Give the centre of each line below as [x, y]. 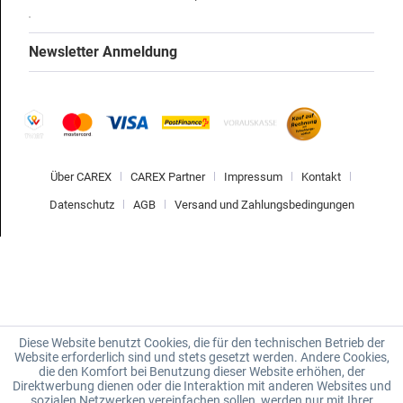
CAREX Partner [167, 177]
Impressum [253, 177]
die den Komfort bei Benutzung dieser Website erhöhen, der [201, 372]
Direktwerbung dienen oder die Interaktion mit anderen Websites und [201, 386]
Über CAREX [81, 177]
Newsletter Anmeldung [103, 52]
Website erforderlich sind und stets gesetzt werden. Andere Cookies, [201, 357]
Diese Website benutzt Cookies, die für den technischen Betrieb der [201, 343]
